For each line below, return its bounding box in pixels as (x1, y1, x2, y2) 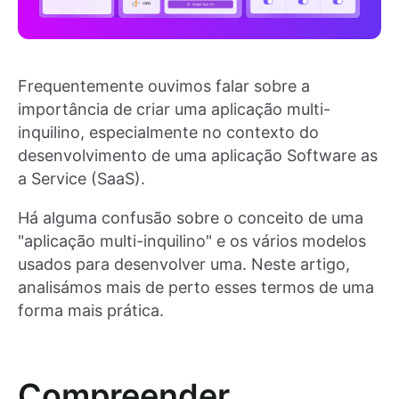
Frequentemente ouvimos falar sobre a (18, 77, 310, 96)
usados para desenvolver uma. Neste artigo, (18, 255, 350, 274)
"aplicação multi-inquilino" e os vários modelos (18, 232, 366, 251)
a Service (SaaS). (18, 169, 145, 189)
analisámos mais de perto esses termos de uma (18, 278, 374, 297)
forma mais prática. (18, 301, 164, 321)
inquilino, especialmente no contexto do (18, 123, 319, 142)
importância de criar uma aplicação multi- (18, 100, 330, 119)
